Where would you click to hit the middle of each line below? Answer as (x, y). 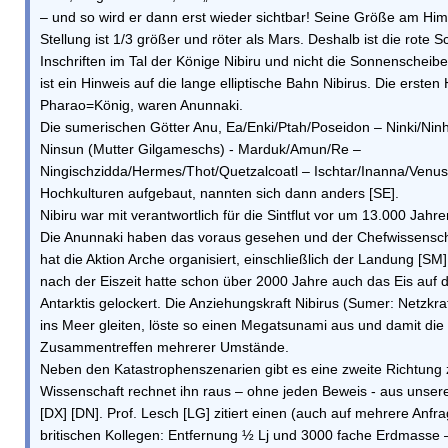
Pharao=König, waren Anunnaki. (141, 105)
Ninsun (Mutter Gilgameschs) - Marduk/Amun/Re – (200, 149)
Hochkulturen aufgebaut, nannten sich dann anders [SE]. (219, 193)
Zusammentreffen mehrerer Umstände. (164, 347)
